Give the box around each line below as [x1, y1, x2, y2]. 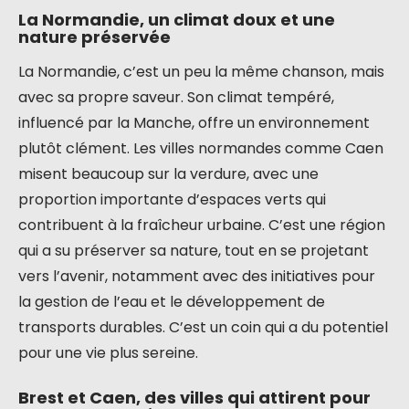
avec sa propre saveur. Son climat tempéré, [18, 87, 334, 108]
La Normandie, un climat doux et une [18, 8, 335, 31]
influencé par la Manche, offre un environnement [18, 112, 370, 133]
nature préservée [18, 26, 171, 48]
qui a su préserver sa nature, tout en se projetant [18, 240, 369, 261]
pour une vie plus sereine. [18, 342, 198, 363]
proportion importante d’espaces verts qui [18, 189, 326, 210]
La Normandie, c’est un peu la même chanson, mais [18, 61, 384, 82]
